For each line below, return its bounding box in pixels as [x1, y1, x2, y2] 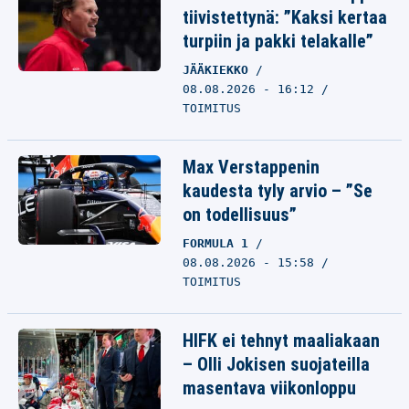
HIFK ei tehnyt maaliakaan [183, 330, 380, 351]
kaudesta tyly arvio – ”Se [183, 180, 372, 202]
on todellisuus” [183, 204, 297, 225]
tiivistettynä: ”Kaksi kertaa [183, 6, 387, 28]
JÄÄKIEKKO [183, 63, 256, 77]
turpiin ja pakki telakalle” [183, 30, 373, 52]
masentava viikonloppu [183, 377, 356, 399]
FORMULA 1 [183, 236, 256, 250]
